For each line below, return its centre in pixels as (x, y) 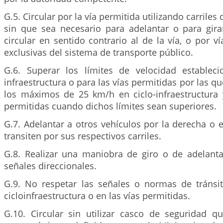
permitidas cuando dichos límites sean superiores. (110, 106)
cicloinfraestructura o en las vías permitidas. (97, 196)
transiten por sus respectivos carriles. (83, 136)
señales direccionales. (50, 166)
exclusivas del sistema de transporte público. (99, 52)
